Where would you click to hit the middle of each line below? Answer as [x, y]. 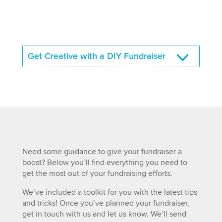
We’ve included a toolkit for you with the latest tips [110, 192]
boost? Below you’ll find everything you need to [105, 162]
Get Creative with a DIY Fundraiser [96, 56]
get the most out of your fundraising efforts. [97, 173]
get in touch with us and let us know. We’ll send [104, 214]
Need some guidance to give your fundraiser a [102, 151]
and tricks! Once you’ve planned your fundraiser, [106, 203]
